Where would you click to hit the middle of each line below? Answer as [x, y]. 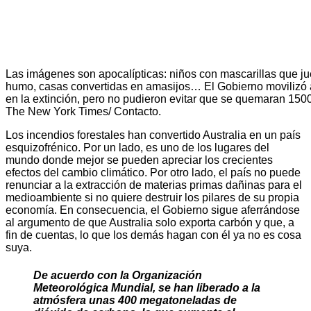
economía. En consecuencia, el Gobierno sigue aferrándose [153, 210]
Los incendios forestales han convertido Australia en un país [153, 135]
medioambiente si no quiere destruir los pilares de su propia [152, 198]
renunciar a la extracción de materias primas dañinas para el [154, 185]
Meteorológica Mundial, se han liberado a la [147, 287]
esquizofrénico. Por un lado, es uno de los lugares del [137, 148]
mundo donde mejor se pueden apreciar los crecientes [139, 160]
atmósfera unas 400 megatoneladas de [135, 300]
